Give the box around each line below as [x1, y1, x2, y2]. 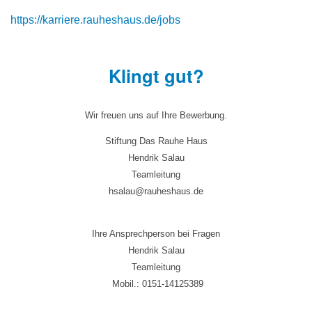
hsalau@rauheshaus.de [109, 186, 203, 197]
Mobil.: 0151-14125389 [109, 279, 203, 290]
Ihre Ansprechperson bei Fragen [92, 228, 220, 240]
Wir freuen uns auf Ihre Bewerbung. [85, 110, 227, 121]
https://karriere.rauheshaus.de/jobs [10, 14, 180, 26]
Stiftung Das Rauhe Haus [104, 136, 208, 147]
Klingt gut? [108, 63, 204, 89]
